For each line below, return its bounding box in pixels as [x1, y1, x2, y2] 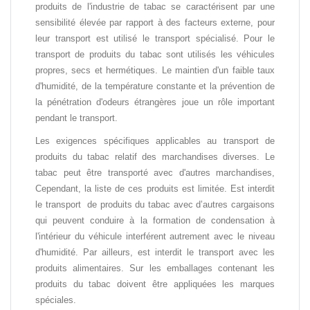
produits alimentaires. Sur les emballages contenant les [35, 263, 275, 274]
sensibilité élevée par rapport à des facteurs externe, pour [35, 17, 275, 28]
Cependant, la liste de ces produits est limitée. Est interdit [35, 183, 275, 194]
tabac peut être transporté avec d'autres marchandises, [35, 167, 275, 179]
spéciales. [35, 295, 76, 306]
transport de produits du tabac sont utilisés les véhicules [35, 49, 275, 60]
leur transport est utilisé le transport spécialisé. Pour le [35, 33, 275, 44]
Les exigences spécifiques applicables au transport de [35, 136, 275, 147]
